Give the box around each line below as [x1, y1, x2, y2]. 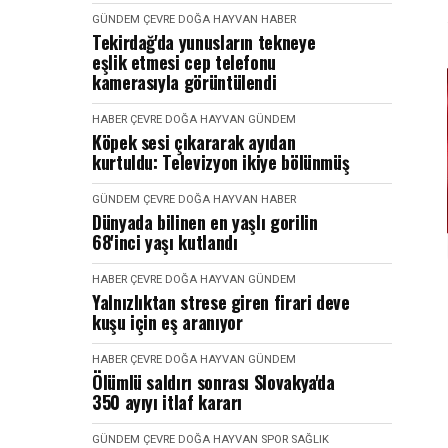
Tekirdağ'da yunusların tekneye [92, 29, 316, 55]
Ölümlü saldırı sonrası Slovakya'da [92, 369, 335, 395]
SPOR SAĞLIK [261, 433, 329, 446]
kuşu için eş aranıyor [92, 309, 243, 335]
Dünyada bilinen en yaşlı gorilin [92, 209, 318, 235]
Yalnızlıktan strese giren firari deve [92, 289, 350, 315]
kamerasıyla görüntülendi [92, 69, 277, 95]
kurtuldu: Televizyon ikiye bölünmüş [92, 149, 350, 175]
